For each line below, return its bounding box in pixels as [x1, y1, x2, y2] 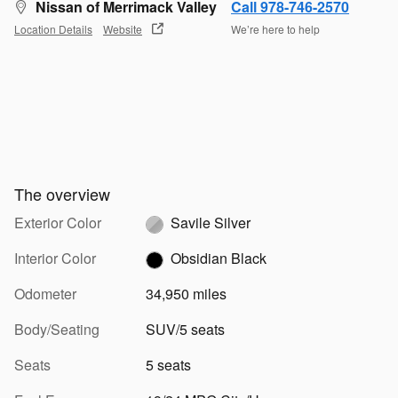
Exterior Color [14, 212, 101, 234]
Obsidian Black [170, 248, 267, 269]
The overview [14, 182, 110, 206]
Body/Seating [14, 319, 99, 340]
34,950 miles [145, 283, 227, 305]
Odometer [14, 283, 76, 305]
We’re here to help [231, 20, 320, 36]
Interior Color [14, 248, 96, 269]
